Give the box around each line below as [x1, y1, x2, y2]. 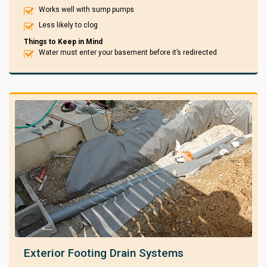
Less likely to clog [39, 20, 98, 29]
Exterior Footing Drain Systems [24, 246, 184, 260]
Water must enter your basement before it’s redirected [39, 48, 217, 57]
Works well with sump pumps [39, 5, 134, 14]
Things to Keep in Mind [24, 37, 103, 46]
